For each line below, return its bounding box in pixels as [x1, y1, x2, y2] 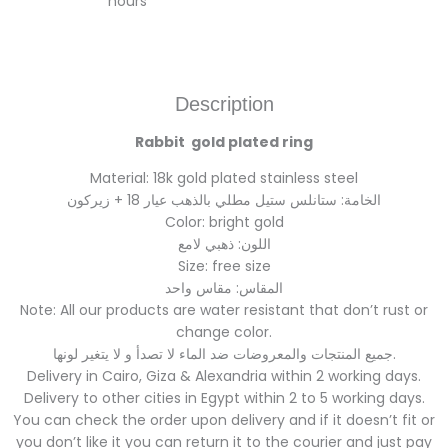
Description [174, 93, 274, 116]
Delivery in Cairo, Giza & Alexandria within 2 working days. [27, 366, 421, 387]
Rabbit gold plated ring [132, 132, 316, 153]
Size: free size [177, 256, 271, 277]
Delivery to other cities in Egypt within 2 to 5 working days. [23, 388, 425, 409]
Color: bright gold [164, 212, 284, 233]
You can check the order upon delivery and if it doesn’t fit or [13, 410, 435, 431]
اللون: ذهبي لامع [177, 234, 271, 255]
